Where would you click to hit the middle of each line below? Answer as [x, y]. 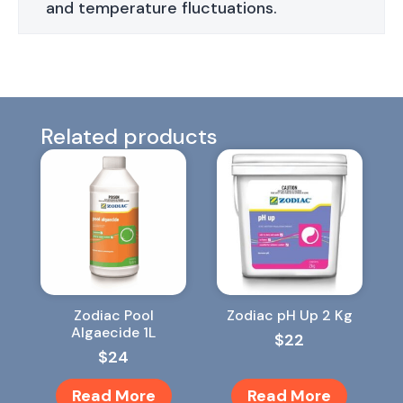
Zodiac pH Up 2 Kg [289, 316]
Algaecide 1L [114, 333]
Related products [129, 137]
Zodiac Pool [113, 316]
